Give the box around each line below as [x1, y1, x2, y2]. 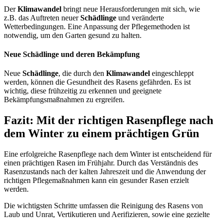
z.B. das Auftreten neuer [4, 13, 80, 22]
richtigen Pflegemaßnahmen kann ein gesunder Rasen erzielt [4, 176, 189, 184]
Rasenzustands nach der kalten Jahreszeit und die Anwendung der [4, 167, 206, 176]
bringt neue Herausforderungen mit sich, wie [61, 4, 200, 13]
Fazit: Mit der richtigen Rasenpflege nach [4, 114, 213, 127]
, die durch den [58, 69, 106, 78]
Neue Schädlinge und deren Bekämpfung [4, 50, 140, 58]
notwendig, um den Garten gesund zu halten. [4, 31, 142, 39]
